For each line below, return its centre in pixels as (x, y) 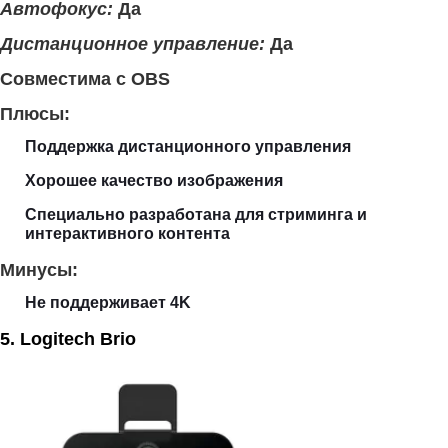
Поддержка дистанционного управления (188, 146)
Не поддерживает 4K (108, 302)
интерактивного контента (127, 233)
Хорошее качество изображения (154, 180)
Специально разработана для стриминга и (196, 214)
